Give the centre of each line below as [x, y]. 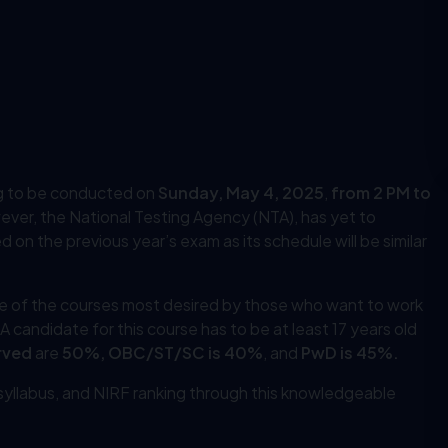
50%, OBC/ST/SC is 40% [162, 353]
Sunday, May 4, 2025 [241, 193]
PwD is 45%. [351, 353]
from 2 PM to [381, 193]
